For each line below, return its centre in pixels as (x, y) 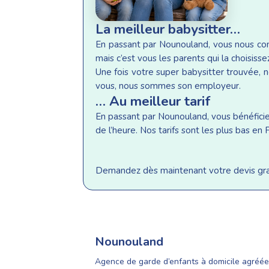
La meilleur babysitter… (168, 29)
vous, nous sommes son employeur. (168, 86)
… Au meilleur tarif (153, 101)
